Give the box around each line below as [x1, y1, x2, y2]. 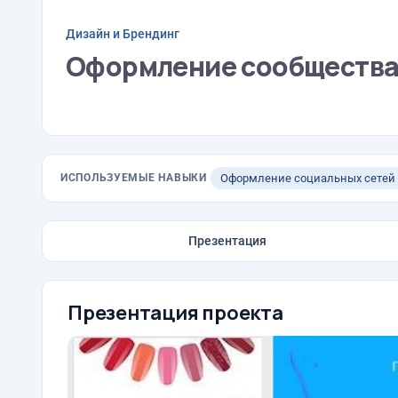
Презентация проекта [68, 299, 283, 326]
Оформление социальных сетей [219, 171, 395, 185]
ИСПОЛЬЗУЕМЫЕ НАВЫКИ [60, 171, 207, 184]
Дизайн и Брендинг [66, 26, 179, 41]
